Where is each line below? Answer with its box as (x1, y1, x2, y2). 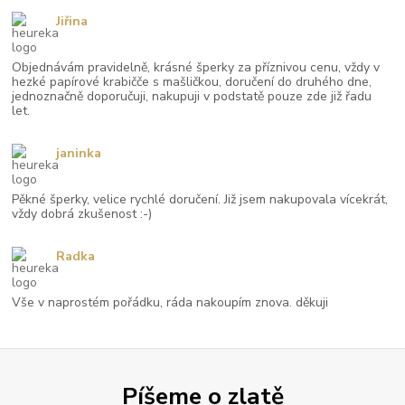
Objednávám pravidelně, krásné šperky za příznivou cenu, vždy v (12, 59, 381, 77)
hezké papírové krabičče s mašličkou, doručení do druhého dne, (12, 73, 372, 91)
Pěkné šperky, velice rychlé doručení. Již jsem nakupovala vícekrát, (12, 191, 389, 209)
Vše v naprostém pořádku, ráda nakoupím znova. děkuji (12, 294, 329, 312)
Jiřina (55, 12, 88, 30)
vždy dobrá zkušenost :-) (12, 205, 153, 223)
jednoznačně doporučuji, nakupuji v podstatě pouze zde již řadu (12, 88, 372, 106)
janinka (55, 144, 101, 162)
